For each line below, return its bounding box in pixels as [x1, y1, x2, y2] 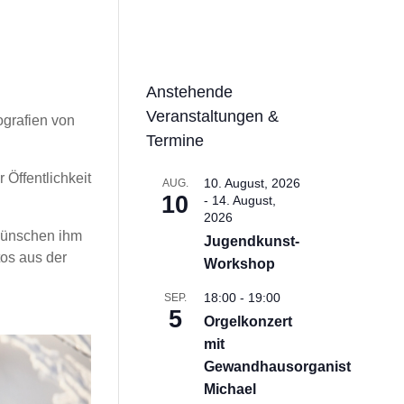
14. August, [212, 193, 277, 207]
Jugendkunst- [204, 234, 300, 249]
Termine [146, 132, 205, 150]
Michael [204, 381, 257, 397]
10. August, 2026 [204, 176, 301, 190]
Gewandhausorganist [204, 359, 352, 374]
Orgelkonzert [204, 314, 293, 329]
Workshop [204, 256, 276, 271]
